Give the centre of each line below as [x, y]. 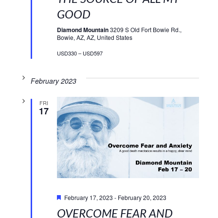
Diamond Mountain [83, 30]
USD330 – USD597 [80, 53]
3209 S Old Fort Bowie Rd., [145, 30]
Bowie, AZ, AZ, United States [94, 37]
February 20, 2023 [142, 197]
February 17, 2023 [88, 197]
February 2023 [53, 81]
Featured [75, 189]
